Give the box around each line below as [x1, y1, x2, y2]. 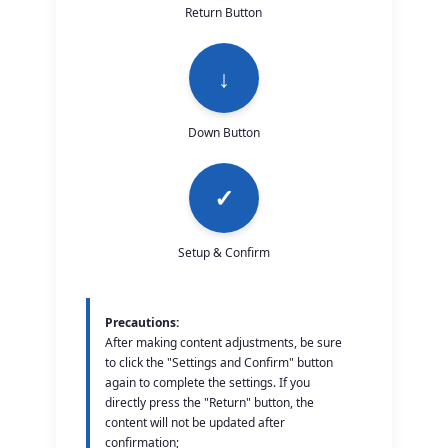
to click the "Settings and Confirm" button [105, 353, 334, 371]
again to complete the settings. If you [105, 373, 311, 391]
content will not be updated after [105, 413, 286, 431]
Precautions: [105, 313, 180, 331]
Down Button [187, 123, 260, 141]
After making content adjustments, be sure [105, 333, 343, 351]
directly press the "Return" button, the [105, 393, 315, 411]
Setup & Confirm [177, 243, 270, 261]
